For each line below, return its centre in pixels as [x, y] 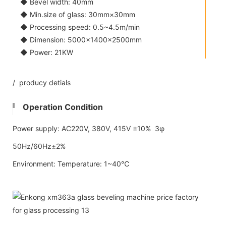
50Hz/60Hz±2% [39, 146]
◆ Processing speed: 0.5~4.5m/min [80, 27]
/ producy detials [42, 82]
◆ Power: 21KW [47, 52]
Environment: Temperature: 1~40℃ [71, 163]
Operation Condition [63, 107]
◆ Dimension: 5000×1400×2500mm [81, 39]
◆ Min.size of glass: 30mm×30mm [78, 14]
